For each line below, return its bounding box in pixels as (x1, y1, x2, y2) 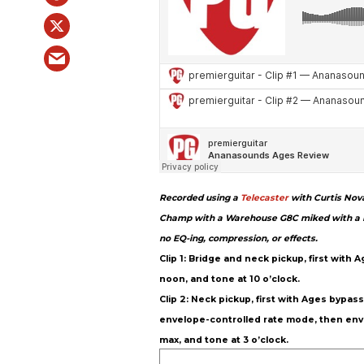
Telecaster (240, 193, 288, 204)
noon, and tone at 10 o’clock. (159, 274, 300, 285)
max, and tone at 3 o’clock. (159, 335, 288, 346)
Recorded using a (159, 193, 240, 204)
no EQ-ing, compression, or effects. (159, 233, 318, 245)
